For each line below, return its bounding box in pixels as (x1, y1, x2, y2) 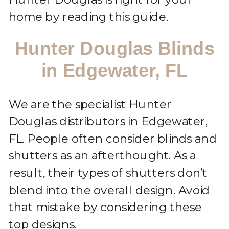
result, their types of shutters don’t (8, 166, 208, 180)
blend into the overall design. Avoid (8, 183, 210, 197)
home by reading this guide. (8, 10, 169, 24)
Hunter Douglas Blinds (14, 37, 215, 59)
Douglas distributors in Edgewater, (8, 114, 208, 128)
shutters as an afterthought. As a (8, 149, 196, 163)
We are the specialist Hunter (8, 97, 172, 111)
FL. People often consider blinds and (8, 131, 217, 146)
